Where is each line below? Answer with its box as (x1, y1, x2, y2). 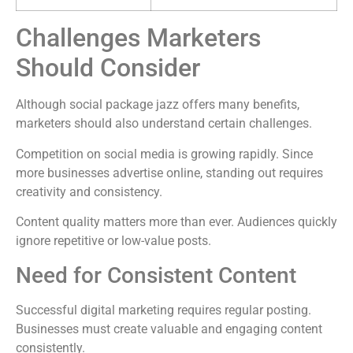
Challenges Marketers (16, 23, 261, 54)
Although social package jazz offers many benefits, (16, 97, 299, 113)
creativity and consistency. (16, 184, 162, 199)
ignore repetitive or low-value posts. (16, 233, 211, 249)
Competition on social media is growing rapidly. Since (16, 146, 313, 162)
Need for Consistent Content (16, 262, 296, 288)
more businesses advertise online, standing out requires (16, 165, 323, 180)
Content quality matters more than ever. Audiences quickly (16, 214, 337, 230)
